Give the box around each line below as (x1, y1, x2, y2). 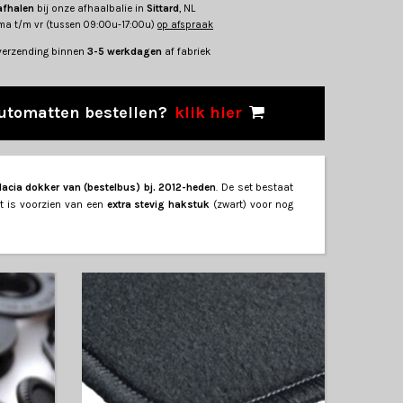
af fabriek (162, 45, 213, 58)
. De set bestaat (216, 181, 294, 194)
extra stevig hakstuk (106, 198, 210, 211)
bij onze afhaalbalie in (34, 2, 147, 15)
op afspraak (157, 19, 213, 31)
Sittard (147, 2, 179, 15)
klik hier (175, 103, 242, 123)
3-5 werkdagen (87, 45, 162, 58)
